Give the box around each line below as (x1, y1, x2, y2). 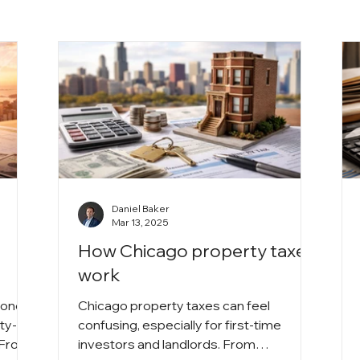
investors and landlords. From (78, 335, 256, 352)
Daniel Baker (112, 202, 170, 215)
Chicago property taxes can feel (78, 297, 271, 313)
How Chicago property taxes (78, 239, 316, 262)
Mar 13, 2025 (112, 215, 170, 228)
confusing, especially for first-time (78, 316, 282, 333)
